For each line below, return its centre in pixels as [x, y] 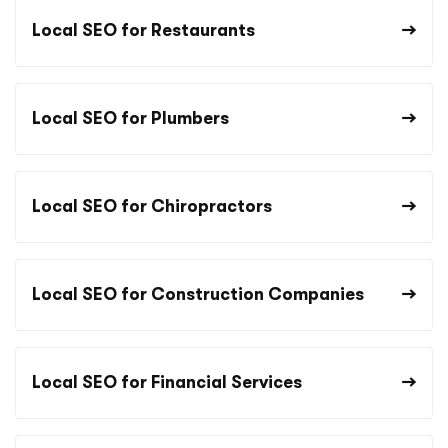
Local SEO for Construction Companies [198, 294]
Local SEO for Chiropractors [152, 206]
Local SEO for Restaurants [143, 30]
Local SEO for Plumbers [130, 118]
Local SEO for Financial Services [167, 382]
